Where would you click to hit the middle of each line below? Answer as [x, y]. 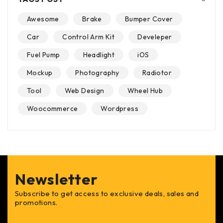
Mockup [40, 73]
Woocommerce [53, 109]
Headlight [99, 55]
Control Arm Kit [89, 37]
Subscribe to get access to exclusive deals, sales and [107, 194]
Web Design [84, 91]
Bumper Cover [149, 19]
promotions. [36, 203]
